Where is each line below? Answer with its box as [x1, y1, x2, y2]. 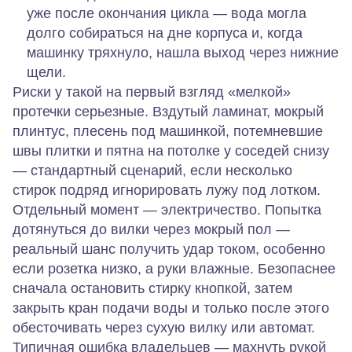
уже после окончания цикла [27, 5, 209, 21]
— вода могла [209, 5, 306, 21]
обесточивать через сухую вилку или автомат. [13, 319, 315, 335]
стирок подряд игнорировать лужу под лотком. [13, 181, 321, 198]
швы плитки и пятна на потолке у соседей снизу [13, 142, 329, 159]
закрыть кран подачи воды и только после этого [13, 299, 329, 316]
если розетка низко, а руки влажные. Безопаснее [13, 260, 335, 277]
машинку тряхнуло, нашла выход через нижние [27, 44, 339, 60]
